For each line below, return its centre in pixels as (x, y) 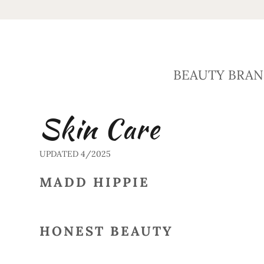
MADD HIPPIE (94, 182)
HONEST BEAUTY (106, 231)
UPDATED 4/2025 (75, 154)
